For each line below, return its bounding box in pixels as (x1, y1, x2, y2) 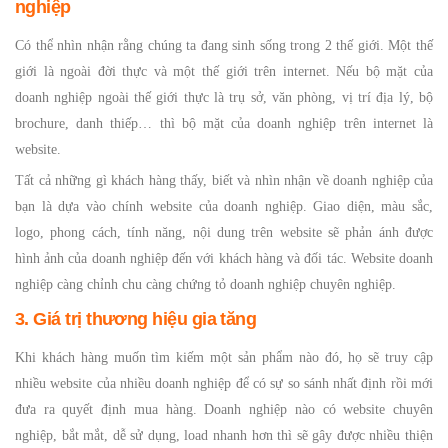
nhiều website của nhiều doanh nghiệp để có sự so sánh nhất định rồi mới (15, 376, 433, 391)
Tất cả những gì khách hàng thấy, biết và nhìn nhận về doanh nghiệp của (15, 173, 433, 188)
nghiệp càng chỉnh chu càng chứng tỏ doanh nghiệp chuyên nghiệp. (15, 277, 396, 292)
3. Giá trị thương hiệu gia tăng (15, 309, 257, 329)
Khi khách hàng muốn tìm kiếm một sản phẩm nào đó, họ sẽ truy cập (15, 350, 433, 365)
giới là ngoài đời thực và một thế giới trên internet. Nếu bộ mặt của (15, 64, 433, 79)
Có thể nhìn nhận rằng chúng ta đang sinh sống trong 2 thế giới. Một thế (15, 38, 433, 53)
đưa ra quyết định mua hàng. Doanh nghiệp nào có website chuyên (15, 402, 433, 417)
